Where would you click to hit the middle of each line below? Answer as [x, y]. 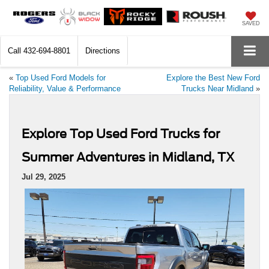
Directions [103, 51]
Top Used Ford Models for [61, 77]
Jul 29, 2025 [44, 177]
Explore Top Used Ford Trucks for [121, 134]
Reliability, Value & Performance [65, 88]
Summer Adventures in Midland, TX [128, 157]
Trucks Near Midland [217, 88]
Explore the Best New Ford [213, 77]
